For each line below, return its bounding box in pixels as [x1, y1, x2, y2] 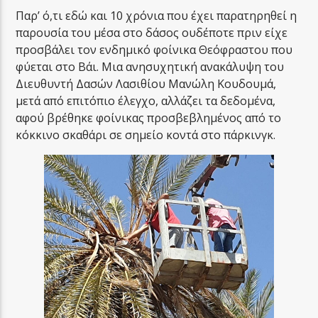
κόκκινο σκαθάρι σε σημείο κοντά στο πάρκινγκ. [16, 126, 276, 143]
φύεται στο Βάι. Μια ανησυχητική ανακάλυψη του [16, 58, 285, 75]
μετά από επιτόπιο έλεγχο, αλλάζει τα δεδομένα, [16, 92, 276, 109]
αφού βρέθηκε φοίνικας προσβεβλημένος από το [16, 109, 282, 126]
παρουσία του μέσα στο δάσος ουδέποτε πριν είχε [16, 24, 288, 40]
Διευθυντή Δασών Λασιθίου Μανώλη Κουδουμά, [16, 75, 277, 92]
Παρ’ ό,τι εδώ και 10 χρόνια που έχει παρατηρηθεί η [16, 7, 297, 23]
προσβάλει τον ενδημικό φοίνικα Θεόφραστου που [16, 41, 293, 57]
